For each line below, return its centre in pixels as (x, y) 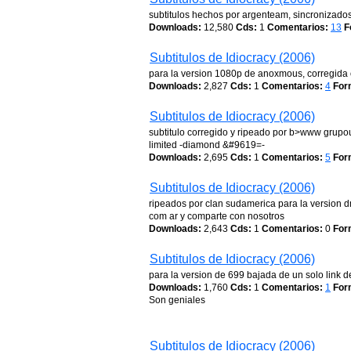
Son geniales (177, 300)
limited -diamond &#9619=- (207, 145)
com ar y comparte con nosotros (217, 216)
